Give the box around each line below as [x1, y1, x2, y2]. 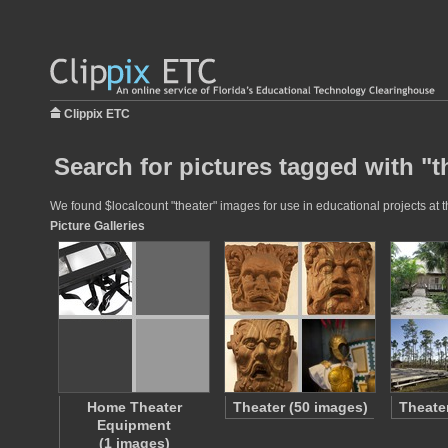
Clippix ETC [64, 107, 130, 121]
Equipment [97, 417, 171, 433]
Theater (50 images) [232, 399, 368, 415]
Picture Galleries [50, 219, 145, 233]
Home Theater [86, 399, 182, 415]
